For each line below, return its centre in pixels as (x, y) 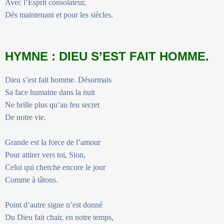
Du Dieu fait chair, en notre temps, (59, 217)
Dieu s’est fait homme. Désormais (59, 79)
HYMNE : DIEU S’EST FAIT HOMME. (107, 56)
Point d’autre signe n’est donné (54, 204)
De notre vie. (26, 117)
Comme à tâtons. (32, 179)
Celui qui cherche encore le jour (56, 167)
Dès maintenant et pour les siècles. (59, 14)
